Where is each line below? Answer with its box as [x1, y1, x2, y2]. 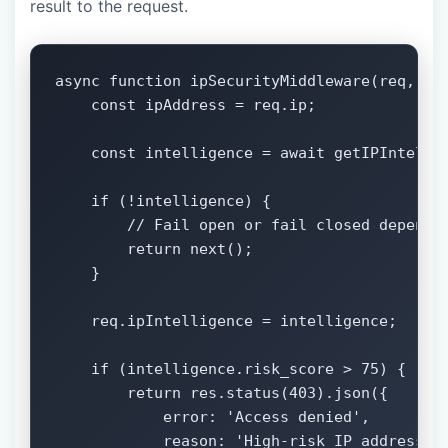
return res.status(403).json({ [55, 384, 388, 403]
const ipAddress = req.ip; [55, 96, 316, 115]
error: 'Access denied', [55, 408, 370, 427]
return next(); [55, 240, 253, 259]
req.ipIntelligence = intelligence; [55, 312, 397, 331]
